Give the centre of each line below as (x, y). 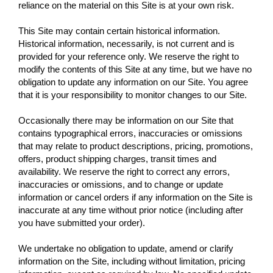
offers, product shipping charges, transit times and (117, 158)
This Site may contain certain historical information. (119, 30)
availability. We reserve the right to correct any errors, (124, 171)
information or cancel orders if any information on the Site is (136, 197)
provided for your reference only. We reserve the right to (129, 56)
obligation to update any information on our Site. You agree (133, 82)
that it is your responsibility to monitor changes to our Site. (133, 94)
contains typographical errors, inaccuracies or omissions (130, 133)
